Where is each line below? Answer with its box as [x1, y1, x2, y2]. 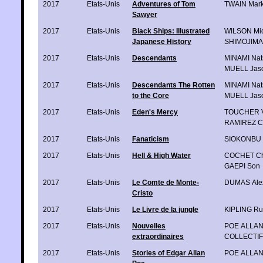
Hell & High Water [132, 151, 191, 160]
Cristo [132, 188, 153, 197]
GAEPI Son [224, 161, 260, 170]
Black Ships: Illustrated [132, 26, 210, 35]
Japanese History [132, 37, 191, 46]
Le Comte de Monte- [132, 178, 199, 187]
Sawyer [132, 10, 157, 19]
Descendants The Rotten [132, 80, 215, 89]
